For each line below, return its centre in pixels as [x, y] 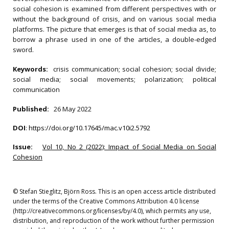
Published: [32, 109]
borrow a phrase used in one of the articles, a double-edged [114, 39]
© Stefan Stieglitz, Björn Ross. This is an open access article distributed [114, 191]
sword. [23, 50]
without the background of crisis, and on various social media [114, 19]
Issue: [26, 147]
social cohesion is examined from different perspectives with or [114, 9]
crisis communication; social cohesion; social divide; [135, 69]
